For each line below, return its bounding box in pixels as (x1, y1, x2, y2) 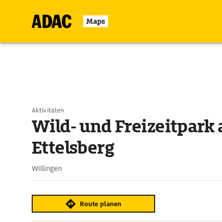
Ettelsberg (32, 137, 114, 159)
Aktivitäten (32, 106, 64, 114)
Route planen (80, 199, 122, 208)
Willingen (32, 164, 62, 173)
